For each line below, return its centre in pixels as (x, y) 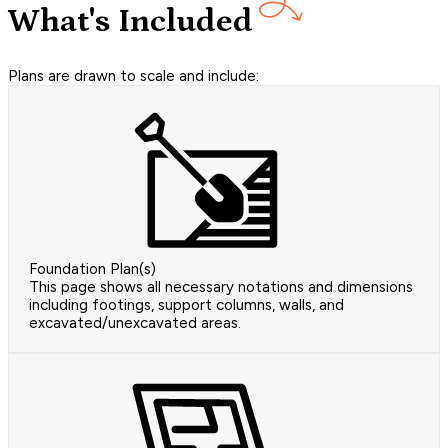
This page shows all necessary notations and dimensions (221, 287)
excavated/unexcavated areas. (135, 323)
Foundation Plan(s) (92, 269)
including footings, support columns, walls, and (186, 305)
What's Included (130, 21)
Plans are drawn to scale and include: (133, 76)
